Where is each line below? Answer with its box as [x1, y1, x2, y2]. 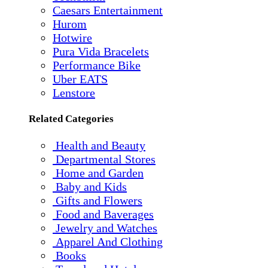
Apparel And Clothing [53, 234, 163, 248]
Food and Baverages [53, 207, 154, 221]
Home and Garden [53, 166, 144, 179]
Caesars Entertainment [53, 4, 163, 17]
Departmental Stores [53, 152, 156, 166]
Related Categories [29, 113, 114, 125]
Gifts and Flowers [53, 193, 142, 207]
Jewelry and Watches [53, 221, 157, 234]
